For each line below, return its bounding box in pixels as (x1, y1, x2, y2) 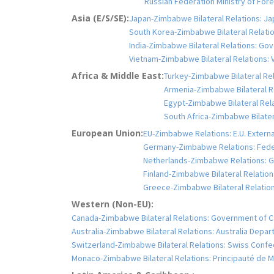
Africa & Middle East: (72, 69, 164, 81)
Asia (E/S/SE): (72, 12, 129, 24)
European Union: (72, 127, 143, 139)
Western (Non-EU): (72, 198, 154, 210)
